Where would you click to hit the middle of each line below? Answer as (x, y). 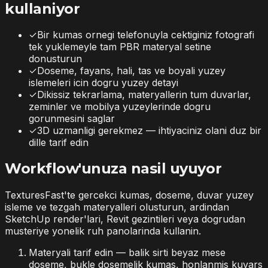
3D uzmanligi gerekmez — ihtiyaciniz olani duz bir (149, 131)
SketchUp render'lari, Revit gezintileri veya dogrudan (125, 219)
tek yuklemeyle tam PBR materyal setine (120, 47)
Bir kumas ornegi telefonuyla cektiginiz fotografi (146, 35)
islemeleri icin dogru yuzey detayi (103, 83)
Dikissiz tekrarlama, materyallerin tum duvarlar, (144, 95)
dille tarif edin (59, 143)
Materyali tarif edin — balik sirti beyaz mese (127, 253)
